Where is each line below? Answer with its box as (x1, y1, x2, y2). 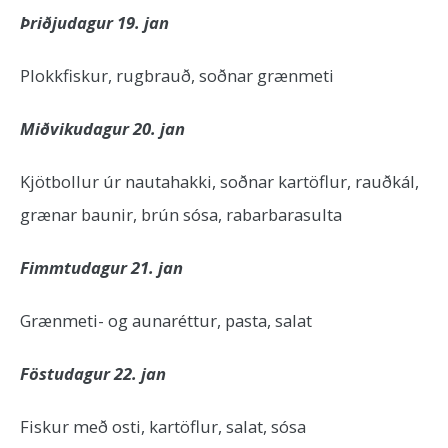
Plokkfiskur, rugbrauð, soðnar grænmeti (20, 64, 334, 87)
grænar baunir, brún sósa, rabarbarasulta (20, 203, 342, 226)
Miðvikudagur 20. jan (20, 117, 185, 140)
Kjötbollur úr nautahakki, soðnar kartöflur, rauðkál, (20, 170, 419, 193)
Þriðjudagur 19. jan (20, 11, 169, 34)
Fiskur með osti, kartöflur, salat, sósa (20, 415, 306, 438)
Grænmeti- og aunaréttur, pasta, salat (20, 309, 312, 332)
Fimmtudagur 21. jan (20, 256, 183, 279)
